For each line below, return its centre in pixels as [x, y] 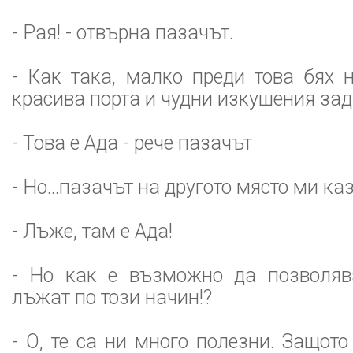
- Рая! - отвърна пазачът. [123, 33]
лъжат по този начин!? [112, 297]
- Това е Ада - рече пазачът [132, 143]
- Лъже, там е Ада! [92, 231]
